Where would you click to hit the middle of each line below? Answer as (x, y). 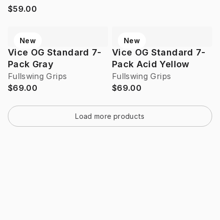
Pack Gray (31, 64)
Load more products (110, 116)
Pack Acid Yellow (151, 64)
